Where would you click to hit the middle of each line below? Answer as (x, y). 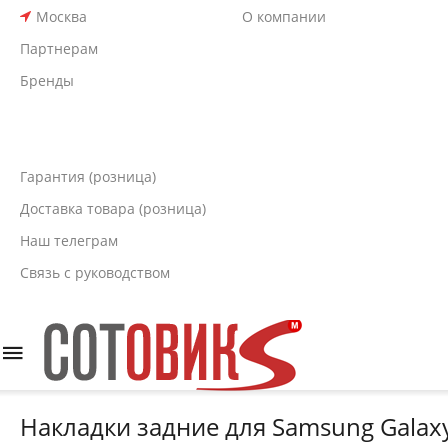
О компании (283, 16)
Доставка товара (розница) (113, 208)
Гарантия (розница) (88, 176)
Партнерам (59, 48)
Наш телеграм (69, 240)
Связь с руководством (95, 272)
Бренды (47, 80)
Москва (61, 16)
